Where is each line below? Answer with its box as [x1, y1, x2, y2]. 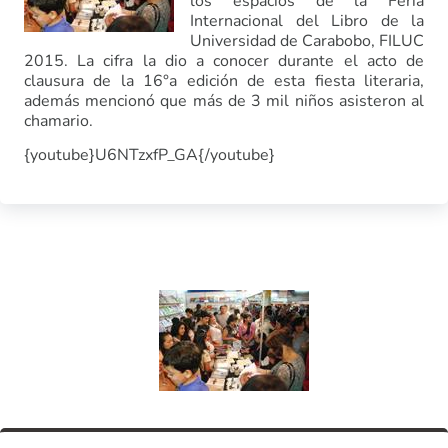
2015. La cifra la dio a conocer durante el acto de [24, 50, 424, 72]
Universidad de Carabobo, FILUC [190, 30, 424, 52]
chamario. [24, 110, 93, 132]
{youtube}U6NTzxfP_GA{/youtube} [24, 144, 275, 167]
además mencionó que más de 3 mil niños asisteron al [24, 90, 424, 112]
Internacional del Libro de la [190, 10, 424, 32]
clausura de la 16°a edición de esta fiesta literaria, [24, 70, 424, 92]
